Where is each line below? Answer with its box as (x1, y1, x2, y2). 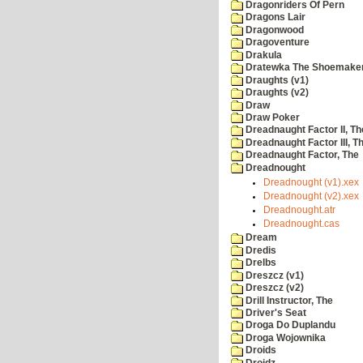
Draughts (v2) (243, 88, 309, 98)
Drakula (243, 49, 282, 60)
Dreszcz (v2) (243, 283, 304, 293)
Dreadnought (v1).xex (263, 177, 359, 188)
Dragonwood (243, 24, 304, 35)
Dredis (243, 245, 276, 255)
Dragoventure (243, 37, 310, 48)
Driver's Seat (243, 308, 306, 318)
